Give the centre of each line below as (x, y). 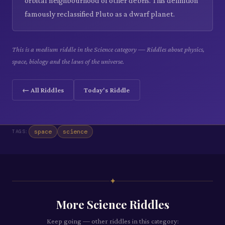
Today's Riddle (107, 90)
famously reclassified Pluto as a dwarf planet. (100, 14)
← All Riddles (43, 90)
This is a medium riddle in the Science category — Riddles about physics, (108, 49)
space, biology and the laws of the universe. (68, 62)
